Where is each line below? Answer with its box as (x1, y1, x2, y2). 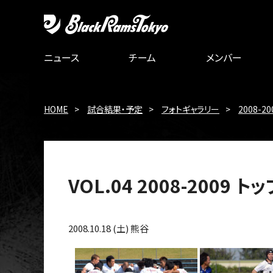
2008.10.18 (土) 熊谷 (68, 222, 149, 235)
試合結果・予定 (87, 103, 143, 115)
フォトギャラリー (161, 103, 219, 115)
